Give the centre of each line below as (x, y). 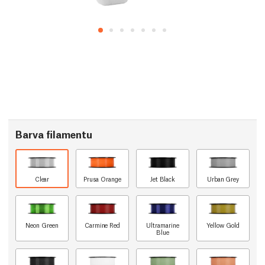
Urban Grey (223, 179)
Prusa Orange (102, 179)
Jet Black (163, 179)
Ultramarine (163, 225)
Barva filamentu (54, 134)
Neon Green (42, 225)
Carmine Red (102, 225)
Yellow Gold (223, 225)
